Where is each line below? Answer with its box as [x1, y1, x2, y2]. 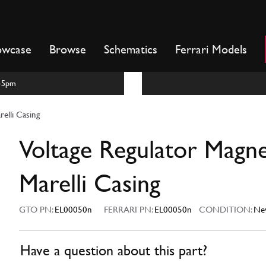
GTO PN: [19, 204, 55, 215]
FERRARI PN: [104, 204, 154, 215]
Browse [49, 42, 86, 56]
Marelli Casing [19, 169, 160, 198]
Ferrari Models [175, 42, 247, 56]
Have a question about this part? [20, 242, 207, 259]
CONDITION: [192, 204, 254, 215]
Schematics [104, 42, 157, 56]
